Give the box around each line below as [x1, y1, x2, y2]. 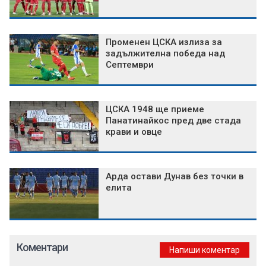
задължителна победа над [106, 48, 225, 59]
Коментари [17, 241, 68, 254]
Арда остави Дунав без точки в [106, 171, 243, 182]
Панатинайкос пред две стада [106, 115, 241, 126]
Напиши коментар [169, 245, 240, 255]
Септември [106, 59, 154, 71]
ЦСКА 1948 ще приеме [106, 104, 204, 115]
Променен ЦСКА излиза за [106, 37, 222, 48]
